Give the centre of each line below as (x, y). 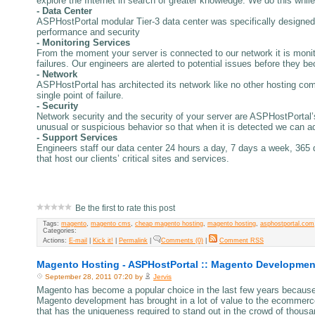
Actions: (56, 240)
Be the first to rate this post (125, 208)
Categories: (60, 230)
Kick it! (103, 240)
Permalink (133, 240)
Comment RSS (242, 240)
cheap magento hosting (169, 223)
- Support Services (77, 137)
